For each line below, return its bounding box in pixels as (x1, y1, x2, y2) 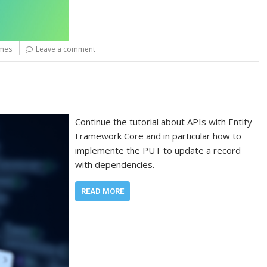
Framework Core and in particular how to (75, 130, 242, 142)
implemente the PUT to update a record (75, 144, 241, 157)
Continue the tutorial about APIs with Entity (75, 116, 253, 128)
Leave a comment (36, 44, 95, 54)
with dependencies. (75, 159, 155, 171)
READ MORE (81, 187, 125, 196)
